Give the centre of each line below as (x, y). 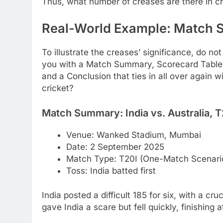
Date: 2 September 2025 (115, 147)
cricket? (58, 88)
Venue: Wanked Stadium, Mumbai (133, 135)
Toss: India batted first (111, 170)
